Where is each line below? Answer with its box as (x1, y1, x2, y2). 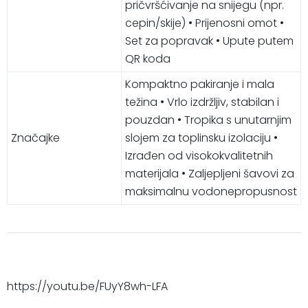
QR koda (125, 50, 170, 67)
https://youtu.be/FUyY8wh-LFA (7, 278, 168, 294)
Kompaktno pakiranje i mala (125, 76, 274, 92)
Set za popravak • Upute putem (125, 32, 294, 49)
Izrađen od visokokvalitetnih (125, 147, 273, 164)
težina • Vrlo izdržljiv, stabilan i (125, 93, 279, 110)
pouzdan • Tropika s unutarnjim (125, 111, 291, 128)
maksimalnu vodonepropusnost (125, 183, 297, 199)
